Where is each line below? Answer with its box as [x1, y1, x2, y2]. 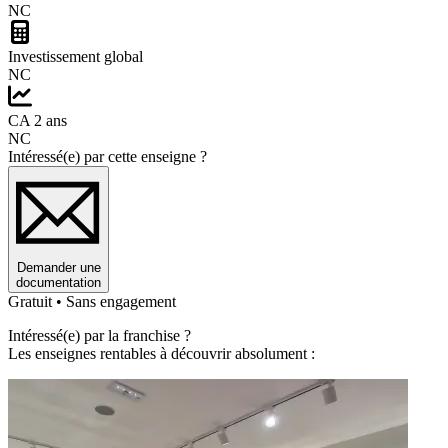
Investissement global [8, 48, 143, 66]
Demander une [16, 260, 101, 276]
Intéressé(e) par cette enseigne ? [8, 148, 207, 166]
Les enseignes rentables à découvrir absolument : [8, 345, 315, 363]
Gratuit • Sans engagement [8, 293, 176, 311]
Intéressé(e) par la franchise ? [8, 327, 191, 345]
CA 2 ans [8, 112, 67, 130]
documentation [16, 275, 101, 291]
